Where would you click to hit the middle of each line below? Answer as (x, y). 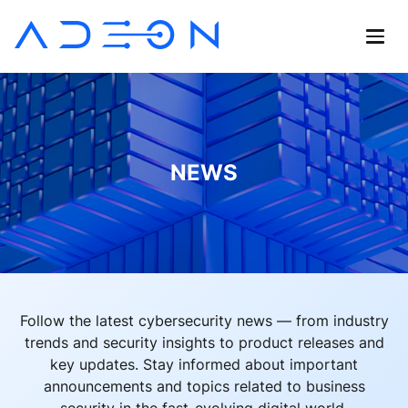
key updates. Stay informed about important (204, 364)
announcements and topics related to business (204, 386)
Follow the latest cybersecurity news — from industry (204, 321)
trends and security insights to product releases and (204, 342)
